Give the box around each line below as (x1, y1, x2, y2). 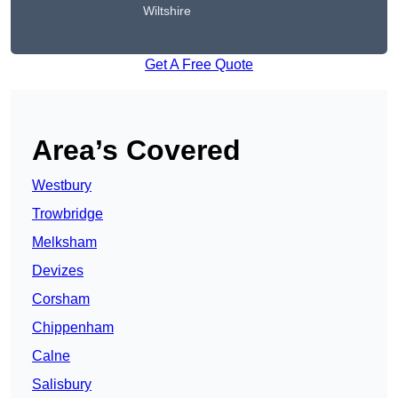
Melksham (32, 235, 97, 251)
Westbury (32, 178, 92, 194)
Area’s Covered (32, 134, 241, 167)
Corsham (32, 291, 90, 307)
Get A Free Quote (145, 57, 253, 73)
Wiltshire (143, 4, 191, 19)
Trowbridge (32, 206, 103, 222)
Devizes (32, 263, 84, 279)
